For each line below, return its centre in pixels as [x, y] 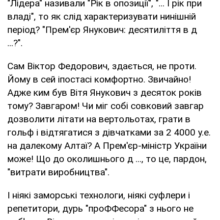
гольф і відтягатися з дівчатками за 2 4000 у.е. [109, 132]
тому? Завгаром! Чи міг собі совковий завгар [106, 106]
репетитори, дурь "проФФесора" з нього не [100, 208]
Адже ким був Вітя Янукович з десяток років [105, 92]
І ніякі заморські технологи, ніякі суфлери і [99, 195]
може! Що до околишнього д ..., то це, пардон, [107, 159]
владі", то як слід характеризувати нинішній [102, 16]
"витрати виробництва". [58, 172]
